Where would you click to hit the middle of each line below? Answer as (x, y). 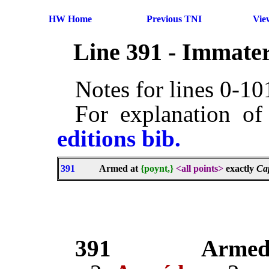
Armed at (120, 169)
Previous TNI (174, 19)
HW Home (70, 19)
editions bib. (119, 139)
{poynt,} (157, 169)
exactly (240, 169)
